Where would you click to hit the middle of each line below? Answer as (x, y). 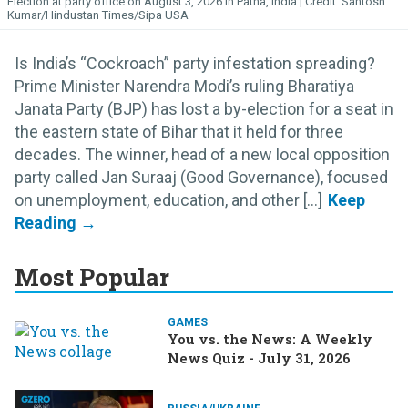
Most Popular (92, 276)
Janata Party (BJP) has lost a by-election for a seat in (204, 108)
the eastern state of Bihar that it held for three (179, 131)
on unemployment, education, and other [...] (168, 199)
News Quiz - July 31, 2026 (259, 357)
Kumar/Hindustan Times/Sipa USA (98, 15)
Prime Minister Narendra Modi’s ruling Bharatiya (184, 86)
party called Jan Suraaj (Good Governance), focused (201, 177)
